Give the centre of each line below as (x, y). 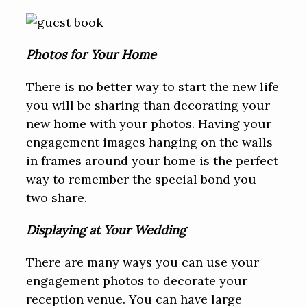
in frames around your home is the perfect (152, 161)
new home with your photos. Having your (149, 124)
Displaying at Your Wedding (106, 230)
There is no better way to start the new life (153, 87)
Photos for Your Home (91, 55)
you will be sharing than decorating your (148, 106)
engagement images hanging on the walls (150, 143)
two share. (57, 198)
